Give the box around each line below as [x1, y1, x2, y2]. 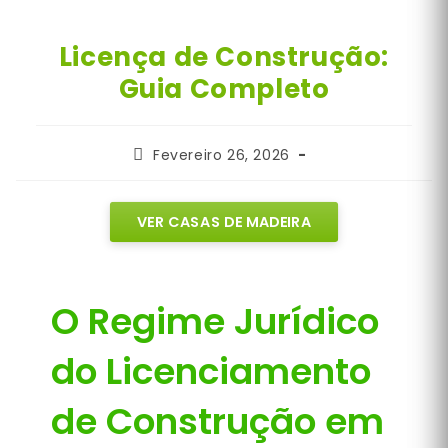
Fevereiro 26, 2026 [153, 145, 290, 165]
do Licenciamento [51, 346, 371, 397]
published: [132, 163, 209, 183]
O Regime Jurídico [51, 296, 379, 347]
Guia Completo [118, 71, 330, 107]
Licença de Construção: [58, 39, 390, 75]
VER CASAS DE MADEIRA [136, 211, 312, 232]
